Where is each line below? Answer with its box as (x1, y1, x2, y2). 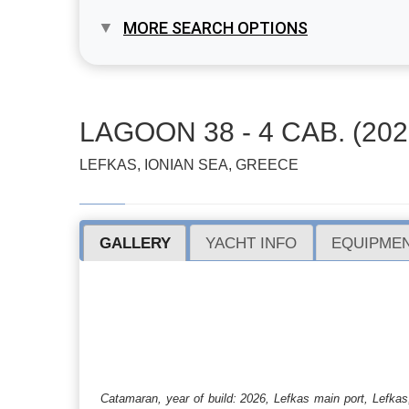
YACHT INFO (205, 234, 298, 251)
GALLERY (99, 234, 171, 251)
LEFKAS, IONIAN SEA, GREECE (79, 157, 299, 173)
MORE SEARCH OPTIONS (123, 18, 308, 37)
